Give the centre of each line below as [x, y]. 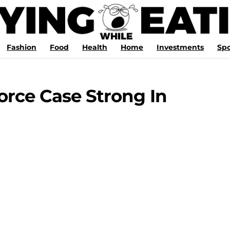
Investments [180, 47]
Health [95, 47]
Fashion [22, 47]
